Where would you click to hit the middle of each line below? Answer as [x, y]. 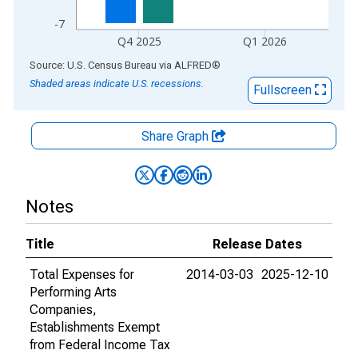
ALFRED [193, 65]
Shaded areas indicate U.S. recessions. [117, 84]
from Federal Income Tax [100, 345]
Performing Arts [73, 292]
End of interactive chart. [79, 64]
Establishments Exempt [95, 327]
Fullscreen [284, 90]
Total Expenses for [82, 274]
